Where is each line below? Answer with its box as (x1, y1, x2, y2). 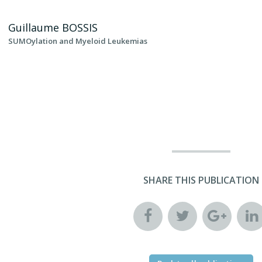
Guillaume (8, 20, 62, 35)
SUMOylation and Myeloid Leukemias (8, 36, 147, 47)
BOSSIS (62, 20, 98, 35)
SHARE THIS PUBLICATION (143, 174, 259, 187)
